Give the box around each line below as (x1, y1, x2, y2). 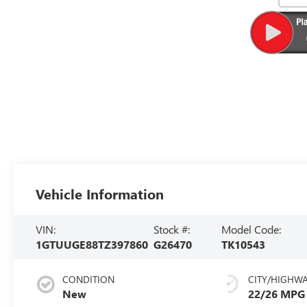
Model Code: (221, 221, 282, 236)
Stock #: (153, 221, 191, 236)
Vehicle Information (36, 184, 164, 203)
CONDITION (62, 272, 115, 286)
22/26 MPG (248, 286, 306, 301)
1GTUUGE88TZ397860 (36, 236, 149, 251)
